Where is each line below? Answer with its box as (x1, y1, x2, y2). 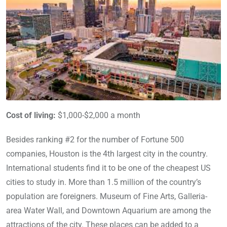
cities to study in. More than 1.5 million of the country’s (6, 177, 201, 187)
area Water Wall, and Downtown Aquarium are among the (6, 206, 211, 216)
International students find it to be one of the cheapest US (6, 163, 211, 173)
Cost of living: (6, 110, 56, 121)
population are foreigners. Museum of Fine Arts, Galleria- (6, 192, 207, 202)
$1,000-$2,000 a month (56, 110, 140, 121)
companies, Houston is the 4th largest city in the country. (6, 149, 208, 159)
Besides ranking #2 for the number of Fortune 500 (6, 135, 184, 145)
